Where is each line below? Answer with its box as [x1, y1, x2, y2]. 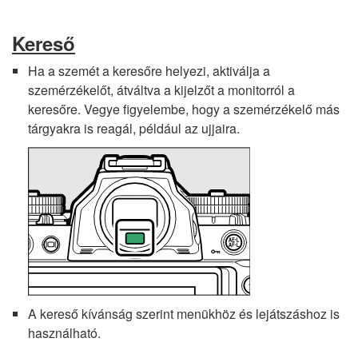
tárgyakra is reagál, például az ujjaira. [28, 119, 240, 137]
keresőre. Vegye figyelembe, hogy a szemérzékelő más [28, 100, 340, 118]
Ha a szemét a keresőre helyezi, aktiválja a [28, 62, 270, 80]
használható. [28, 324, 101, 342]
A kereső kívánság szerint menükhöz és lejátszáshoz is [28, 304, 340, 323]
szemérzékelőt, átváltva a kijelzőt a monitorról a [28, 81, 295, 99]
